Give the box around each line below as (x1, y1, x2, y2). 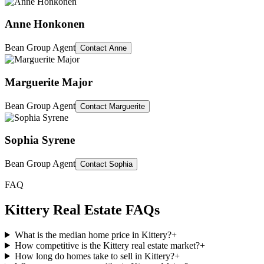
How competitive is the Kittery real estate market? (14, 240, 200, 250)
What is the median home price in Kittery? (14, 229, 171, 240)
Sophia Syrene (5, 134, 75, 147)
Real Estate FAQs (49, 202, 160, 217)
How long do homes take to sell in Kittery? (14, 250, 174, 261)
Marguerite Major (5, 75, 93, 88)
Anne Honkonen (5, 18, 85, 31)
